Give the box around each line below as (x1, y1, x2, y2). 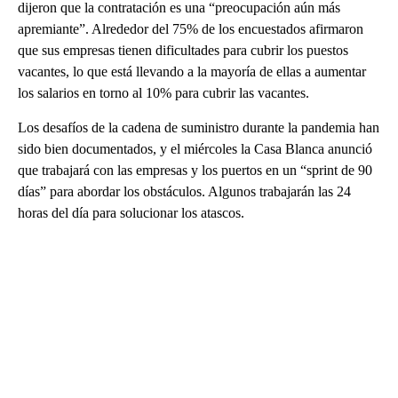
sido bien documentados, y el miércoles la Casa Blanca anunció (18, 140, 372, 156)
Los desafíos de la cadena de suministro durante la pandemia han (18, 119, 379, 135)
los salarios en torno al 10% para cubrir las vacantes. (18, 84, 309, 100)
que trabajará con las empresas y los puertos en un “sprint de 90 (18, 162, 372, 178)
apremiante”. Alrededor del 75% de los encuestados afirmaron (18, 20, 363, 36)
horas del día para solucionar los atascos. (18, 204, 244, 220)
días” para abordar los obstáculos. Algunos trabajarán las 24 (18, 183, 351, 199)
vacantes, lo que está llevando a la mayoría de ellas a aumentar (18, 63, 366, 79)
